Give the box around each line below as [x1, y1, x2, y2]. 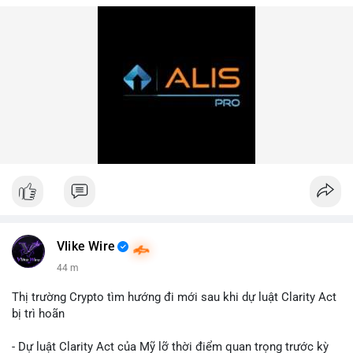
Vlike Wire [57, 240, 115, 254]
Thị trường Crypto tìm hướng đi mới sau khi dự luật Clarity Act [12, 290, 336, 304]
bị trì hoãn [12, 307, 65, 321]
